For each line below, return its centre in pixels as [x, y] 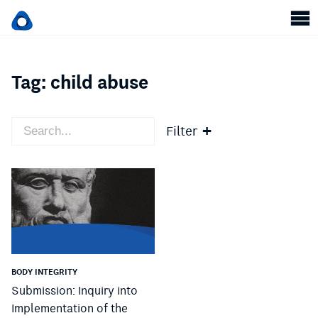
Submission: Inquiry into [75, 291]
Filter [181, 131]
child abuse [99, 83]
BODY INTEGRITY [44, 273]
